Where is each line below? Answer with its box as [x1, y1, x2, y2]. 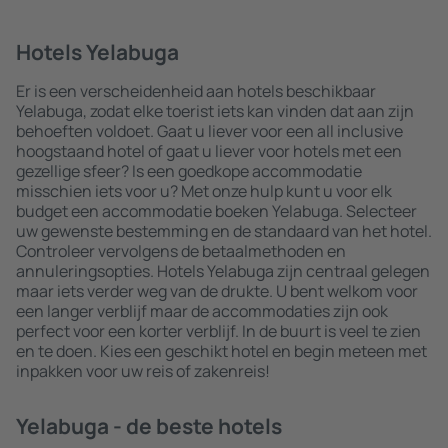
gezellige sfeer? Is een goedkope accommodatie [16, 160, 362, 182]
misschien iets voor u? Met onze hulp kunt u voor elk [16, 180, 392, 202]
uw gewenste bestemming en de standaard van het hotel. [16, 220, 432, 242]
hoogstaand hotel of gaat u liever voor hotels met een [16, 140, 402, 162]
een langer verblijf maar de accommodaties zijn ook [16, 300, 388, 322]
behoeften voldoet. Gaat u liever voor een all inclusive [16, 120, 403, 142]
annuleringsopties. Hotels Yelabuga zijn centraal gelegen [16, 260, 430, 282]
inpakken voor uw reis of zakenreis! [16, 360, 270, 382]
